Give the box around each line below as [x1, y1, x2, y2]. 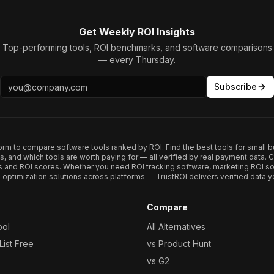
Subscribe [214, 81, 257, 92]
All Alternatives [147, 221, 206, 232]
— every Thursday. [98, 54, 176, 65]
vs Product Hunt [147, 239, 211, 249]
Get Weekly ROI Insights [79, 26, 195, 38]
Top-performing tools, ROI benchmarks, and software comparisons [2, 42, 272, 53]
